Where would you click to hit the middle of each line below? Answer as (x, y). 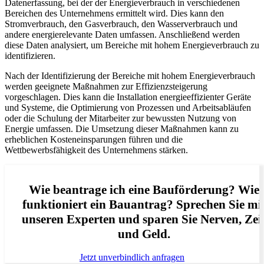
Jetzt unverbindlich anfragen (132, 257)
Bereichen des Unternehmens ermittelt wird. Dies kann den (114, 13)
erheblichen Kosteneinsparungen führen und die (94, 139)
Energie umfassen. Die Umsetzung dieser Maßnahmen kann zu (122, 128)
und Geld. (144, 234)
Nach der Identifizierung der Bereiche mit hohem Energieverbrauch (130, 75)
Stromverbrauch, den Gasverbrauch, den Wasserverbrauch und (121, 24)
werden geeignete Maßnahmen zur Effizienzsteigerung (106, 86)
